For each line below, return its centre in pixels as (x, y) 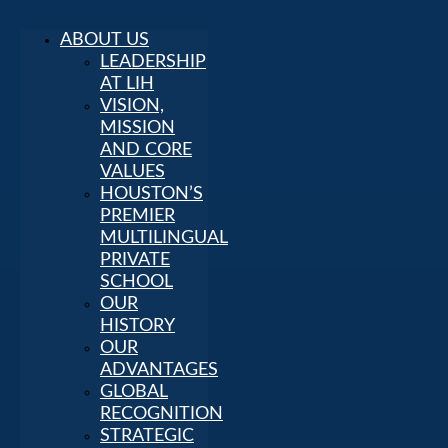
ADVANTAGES (159, 370)
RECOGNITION (161, 414)
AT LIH (127, 84)
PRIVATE (135, 260)
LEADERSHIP (153, 62)
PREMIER (137, 216)
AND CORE (146, 150)
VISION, (132, 106)
